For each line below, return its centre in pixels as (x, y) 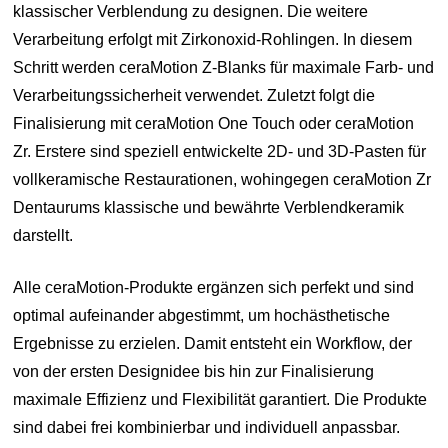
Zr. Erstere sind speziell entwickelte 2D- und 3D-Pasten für (220, 152)
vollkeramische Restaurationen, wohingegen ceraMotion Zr (222, 180)
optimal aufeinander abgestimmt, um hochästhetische (202, 316)
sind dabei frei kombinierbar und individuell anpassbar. (207, 428)
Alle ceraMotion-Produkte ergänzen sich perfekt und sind (214, 288)
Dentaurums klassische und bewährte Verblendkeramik (209, 208)
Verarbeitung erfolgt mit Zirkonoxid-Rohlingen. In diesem (213, 40)
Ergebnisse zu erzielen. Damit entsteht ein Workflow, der (213, 344)
